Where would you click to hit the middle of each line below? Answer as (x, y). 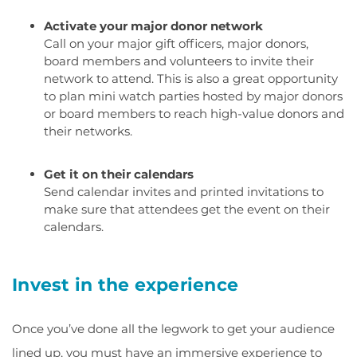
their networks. (88, 131)
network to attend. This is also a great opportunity (191, 78)
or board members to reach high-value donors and (194, 114)
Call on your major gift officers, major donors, (176, 43)
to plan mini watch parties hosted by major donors (193, 96)
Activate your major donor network (153, 26)
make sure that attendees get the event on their (187, 209)
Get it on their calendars (119, 174)
